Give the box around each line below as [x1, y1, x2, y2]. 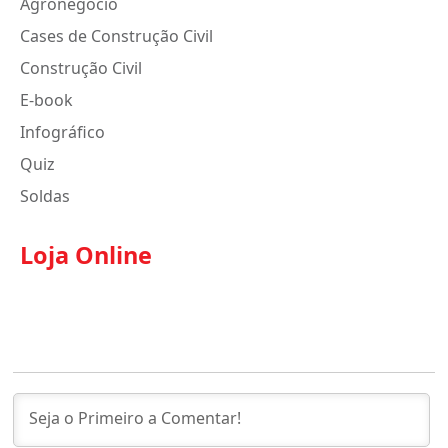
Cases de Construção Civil [20, 25, 213, 47]
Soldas [20, 185, 70, 207]
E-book [20, 89, 73, 111]
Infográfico [20, 121, 105, 143]
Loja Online [20, 239, 152, 271]
